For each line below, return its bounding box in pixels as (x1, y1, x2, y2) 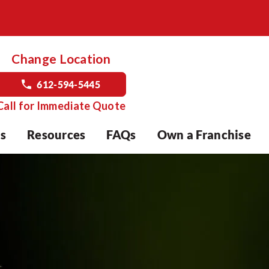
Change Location (11, 51, 110, 66)
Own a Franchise (157, 127, 251, 142)
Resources (26, 127, 86, 142)
